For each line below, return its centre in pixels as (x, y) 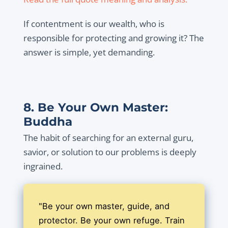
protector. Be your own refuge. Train (111, 221)
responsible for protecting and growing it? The (113, 38)
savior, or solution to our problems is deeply (110, 152)
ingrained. (43, 166)
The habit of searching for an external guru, (108, 138)
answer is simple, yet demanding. (89, 52)
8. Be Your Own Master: (95, 108)
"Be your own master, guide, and (104, 206)
